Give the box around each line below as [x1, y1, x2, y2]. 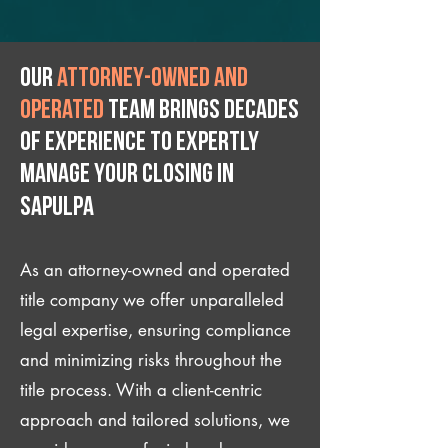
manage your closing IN [20, 162, 234, 189]
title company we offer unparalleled [20, 289, 284, 311]
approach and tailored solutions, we [20, 409, 290, 431]
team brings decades [104, 98, 299, 125]
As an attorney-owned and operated [20, 259, 290, 281]
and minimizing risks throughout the [20, 349, 282, 371]
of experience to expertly [20, 130, 259, 157]
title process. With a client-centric [20, 379, 262, 401]
